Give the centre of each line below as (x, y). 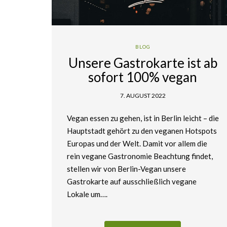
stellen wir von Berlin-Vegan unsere (126, 168)
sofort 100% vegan (143, 77)
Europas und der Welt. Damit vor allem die (137, 143)
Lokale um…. (87, 194)
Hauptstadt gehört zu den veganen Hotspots (142, 130)
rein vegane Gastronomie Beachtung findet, (140, 156)
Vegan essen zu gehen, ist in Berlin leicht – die (143, 118)
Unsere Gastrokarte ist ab (143, 63)
